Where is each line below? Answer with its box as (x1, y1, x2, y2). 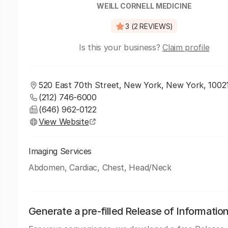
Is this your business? (79, 42, 163, 52)
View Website (39, 117, 89, 127)
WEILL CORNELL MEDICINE (96, 2, 192, 10)
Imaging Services (28, 146, 92, 156)
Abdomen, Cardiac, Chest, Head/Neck (28, 162, 172, 173)
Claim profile (162, 42, 210, 52)
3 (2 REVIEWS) (125, 21, 174, 31)
